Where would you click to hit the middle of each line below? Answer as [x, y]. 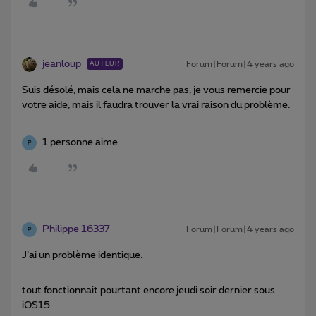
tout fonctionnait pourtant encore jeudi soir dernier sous [148, 291]
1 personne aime [80, 143]
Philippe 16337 [76, 230]
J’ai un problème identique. [82, 256]
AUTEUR [105, 64]
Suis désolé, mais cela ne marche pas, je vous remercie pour [156, 91]
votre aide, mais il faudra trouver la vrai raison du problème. [156, 105]
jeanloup [62, 65]
